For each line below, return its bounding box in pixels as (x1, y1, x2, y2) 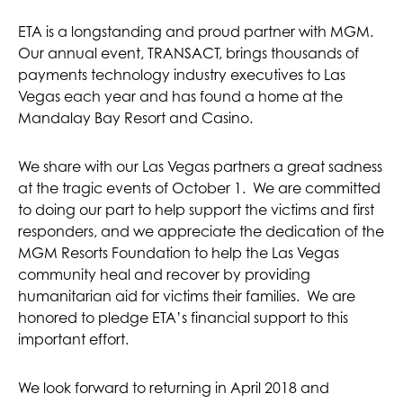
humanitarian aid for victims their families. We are (18, 287, 355, 306)
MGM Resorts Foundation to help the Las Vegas (18, 244, 339, 263)
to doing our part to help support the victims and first (18, 201, 374, 219)
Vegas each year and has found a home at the (18, 87, 343, 106)
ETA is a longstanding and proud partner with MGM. (18, 22, 373, 41)
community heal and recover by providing (18, 265, 310, 284)
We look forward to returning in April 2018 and (18, 379, 329, 398)
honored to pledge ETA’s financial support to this (18, 309, 348, 327)
